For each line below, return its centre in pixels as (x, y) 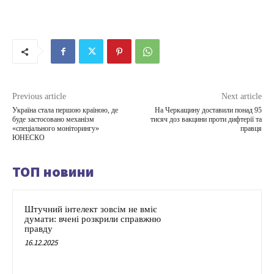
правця (251, 129)
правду (39, 229)
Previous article (39, 97)
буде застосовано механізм (53, 120)
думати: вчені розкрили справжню (93, 219)
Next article (241, 97)
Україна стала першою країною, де (65, 110)
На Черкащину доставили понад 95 (208, 110)
